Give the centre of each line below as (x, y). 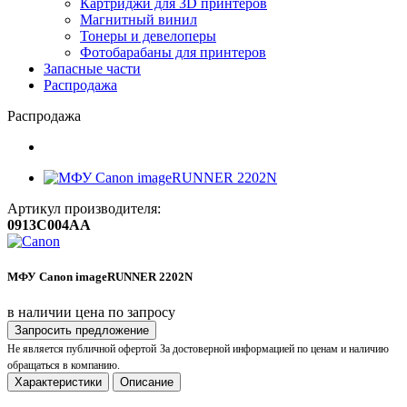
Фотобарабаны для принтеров (173, 52)
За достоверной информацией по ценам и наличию (274, 349)
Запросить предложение (82, 331)
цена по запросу (125, 313)
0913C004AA (49, 224)
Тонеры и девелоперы (148, 35)
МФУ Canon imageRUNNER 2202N (100, 277)
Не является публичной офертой (82, 349)
